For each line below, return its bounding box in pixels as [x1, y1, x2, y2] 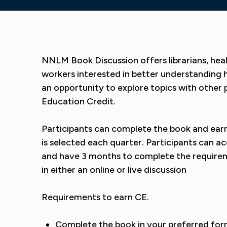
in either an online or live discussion [42, 164, 186, 175]
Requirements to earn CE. [42, 192, 149, 203]
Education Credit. [42, 96, 116, 107]
